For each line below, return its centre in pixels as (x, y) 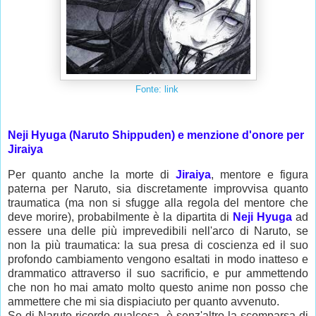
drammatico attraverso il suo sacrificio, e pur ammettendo (158, 274)
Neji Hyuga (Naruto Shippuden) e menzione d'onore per (156, 135)
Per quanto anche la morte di (92, 175)
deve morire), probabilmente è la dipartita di (120, 217)
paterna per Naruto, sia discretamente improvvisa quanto (158, 189)
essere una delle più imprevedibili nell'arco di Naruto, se (158, 231)
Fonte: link (158, 89)
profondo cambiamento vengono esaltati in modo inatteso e (158, 260)
